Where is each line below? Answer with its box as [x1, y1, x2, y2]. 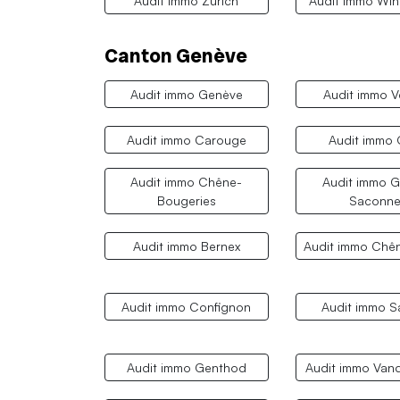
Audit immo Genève [129, 87, 243, 103]
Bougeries [156, 193, 216, 209]
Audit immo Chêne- [130, 174, 243, 190]
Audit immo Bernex [132, 238, 240, 254]
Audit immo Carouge [126, 132, 246, 148]
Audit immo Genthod [126, 360, 246, 376]
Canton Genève [104, 42, 247, 69]
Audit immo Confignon [121, 299, 252, 315]
